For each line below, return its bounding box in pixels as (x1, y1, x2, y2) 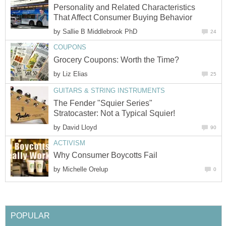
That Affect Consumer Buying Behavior (53, 13, 192, 22)
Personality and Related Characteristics (53, 3, 195, 12)
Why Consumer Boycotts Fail (53, 151, 157, 160)
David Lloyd (63, 123, 97, 131)
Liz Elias (63, 70, 88, 78)
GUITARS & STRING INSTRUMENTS (53, 87, 165, 95)
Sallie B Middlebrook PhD (63, 28, 137, 36)
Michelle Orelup (63, 165, 108, 174)
